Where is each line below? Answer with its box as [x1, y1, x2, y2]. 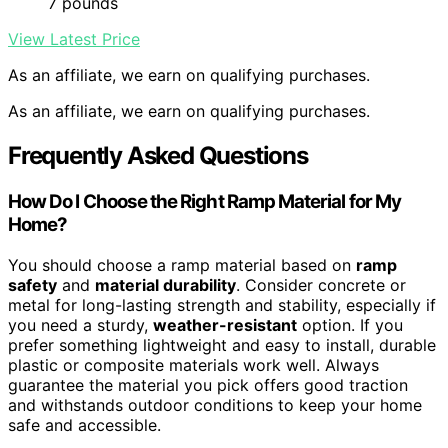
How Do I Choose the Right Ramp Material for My [8, 190, 401, 214]
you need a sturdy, [8, 314, 153, 335]
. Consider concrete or [236, 274, 406, 295]
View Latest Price [8, 29, 140, 50]
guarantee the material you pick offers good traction [8, 374, 408, 395]
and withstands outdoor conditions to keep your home [8, 394, 422, 415]
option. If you [297, 314, 403, 335]
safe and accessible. [8, 414, 161, 435]
